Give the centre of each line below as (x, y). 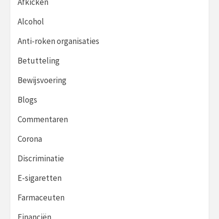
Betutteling (39, 61)
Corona (30, 139)
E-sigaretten (40, 178)
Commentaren (43, 120)
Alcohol (31, 22)
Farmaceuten (41, 198)
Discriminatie (41, 159)
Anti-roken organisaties (58, 41)
